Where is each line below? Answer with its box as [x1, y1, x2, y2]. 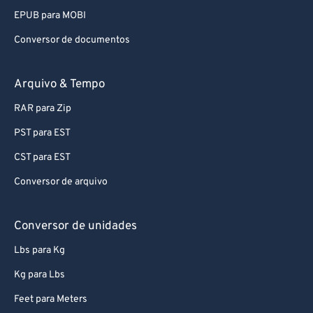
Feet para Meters [14, 293, 87, 305]
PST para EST [14, 127, 71, 139]
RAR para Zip [14, 103, 71, 115]
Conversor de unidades [14, 219, 137, 234]
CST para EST [14, 152, 71, 163]
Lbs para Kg [14, 245, 65, 256]
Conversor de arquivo [14, 176, 108, 188]
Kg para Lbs [14, 269, 65, 281]
